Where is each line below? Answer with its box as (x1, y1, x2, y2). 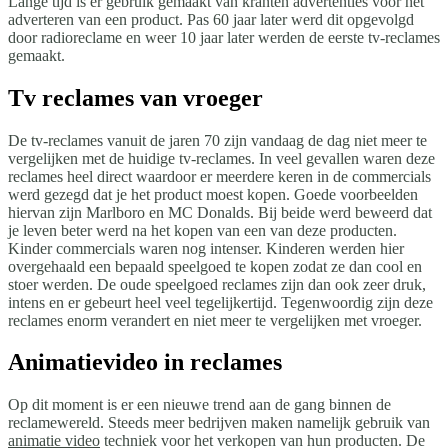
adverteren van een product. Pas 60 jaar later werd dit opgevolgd (8, 10, 414, 28)
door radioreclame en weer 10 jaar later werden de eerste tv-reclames (8, 28, 440, 46)
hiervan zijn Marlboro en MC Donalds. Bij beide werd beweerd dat (8, 203, 432, 221)
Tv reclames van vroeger (8, 84, 263, 111)
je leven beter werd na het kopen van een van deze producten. (8, 221, 397, 239)
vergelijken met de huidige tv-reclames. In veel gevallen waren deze (8, 149, 435, 167)
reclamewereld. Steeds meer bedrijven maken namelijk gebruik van (8, 414, 430, 432)
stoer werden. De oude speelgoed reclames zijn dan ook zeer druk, (8, 275, 426, 293)
